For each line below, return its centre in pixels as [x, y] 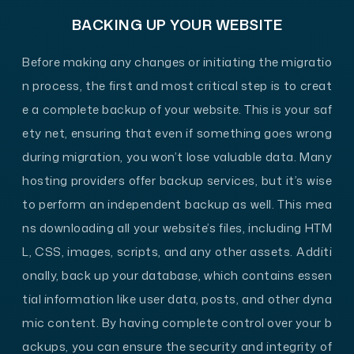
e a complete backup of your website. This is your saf [177, 109]
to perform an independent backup [126, 204]
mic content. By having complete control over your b [177, 322]
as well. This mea [282, 204]
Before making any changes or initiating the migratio [177, 62]
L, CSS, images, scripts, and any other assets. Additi [177, 251]
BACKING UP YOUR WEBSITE [177, 24]
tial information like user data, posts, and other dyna [177, 299]
